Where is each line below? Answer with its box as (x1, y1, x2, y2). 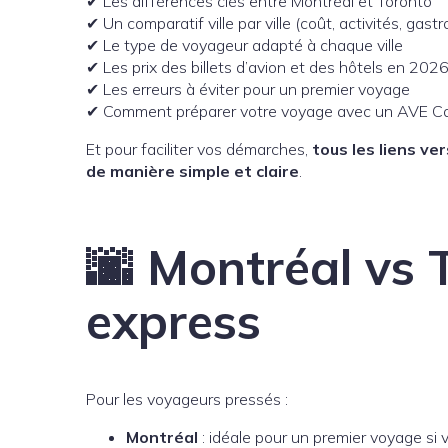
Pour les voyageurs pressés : (86, 388, 288, 409)
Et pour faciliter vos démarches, (86, 139, 312, 159)
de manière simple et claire (86, 161, 299, 181)
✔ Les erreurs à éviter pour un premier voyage (86, 79, 410, 99)
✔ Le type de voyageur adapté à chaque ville (86, 35, 403, 55)
